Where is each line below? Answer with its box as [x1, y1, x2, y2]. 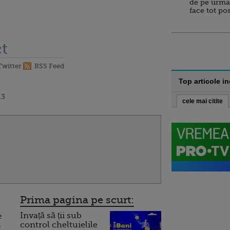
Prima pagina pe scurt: [20, 194, 134, 206]
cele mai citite [182, 98, 223, 105]
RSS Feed [34, 62, 64, 70]
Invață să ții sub [20, 211, 82, 220]
